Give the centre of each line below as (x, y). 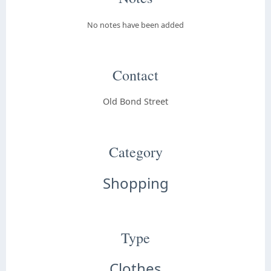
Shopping (135, 183)
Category (135, 152)
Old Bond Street (135, 101)
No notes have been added (135, 24)
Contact (135, 75)
